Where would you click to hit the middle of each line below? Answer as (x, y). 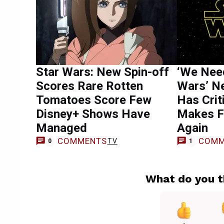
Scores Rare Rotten (89, 86)
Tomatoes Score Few (94, 100)
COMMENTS (82, 141)
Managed (61, 128)
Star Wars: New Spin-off (102, 72)
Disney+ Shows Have (93, 114)
